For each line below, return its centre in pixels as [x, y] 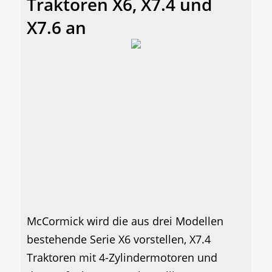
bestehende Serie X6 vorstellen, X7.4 [119, 240]
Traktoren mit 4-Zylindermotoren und [122, 258]
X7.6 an [56, 28]
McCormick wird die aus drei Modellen [125, 221]
